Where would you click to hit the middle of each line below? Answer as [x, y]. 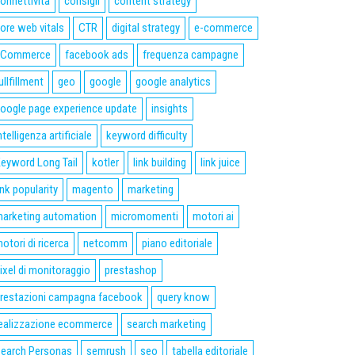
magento [93, 189]
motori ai [213, 216]
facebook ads [97, 55]
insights [170, 109]
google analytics [173, 82]
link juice [220, 162]
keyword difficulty [147, 136]
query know [183, 297]
